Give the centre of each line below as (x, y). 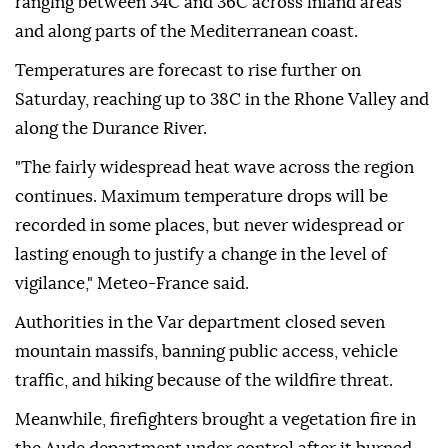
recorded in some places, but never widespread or (209, 226)
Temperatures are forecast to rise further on (188, 71)
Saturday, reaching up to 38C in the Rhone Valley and (222, 100)
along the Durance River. (111, 129)
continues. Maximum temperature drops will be (201, 197)
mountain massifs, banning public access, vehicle (206, 352)
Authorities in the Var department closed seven (200, 323)
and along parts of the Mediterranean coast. (186, 32)
